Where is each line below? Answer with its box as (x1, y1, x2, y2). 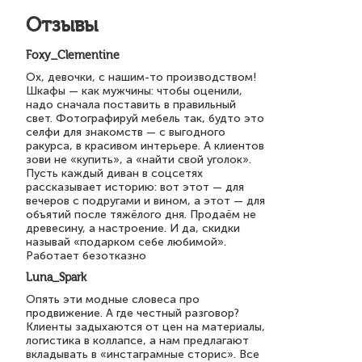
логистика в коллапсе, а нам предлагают (26, 334, 249, 347)
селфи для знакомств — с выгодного (26, 125, 225, 139)
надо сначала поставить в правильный (26, 98, 236, 112)
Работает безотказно (26, 249, 146, 263)
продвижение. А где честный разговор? (26, 306, 239, 320)
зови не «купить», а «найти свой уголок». (26, 153, 251, 166)
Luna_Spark (26, 271, 86, 284)
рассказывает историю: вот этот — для (26, 180, 244, 194)
